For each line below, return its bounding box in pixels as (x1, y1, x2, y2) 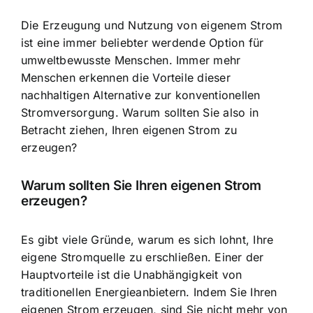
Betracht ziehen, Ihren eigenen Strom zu (21, 122, 238, 137)
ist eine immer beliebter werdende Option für (21, 35, 264, 50)
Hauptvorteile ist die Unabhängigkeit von (21, 267, 242, 282)
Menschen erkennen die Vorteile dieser (21, 70, 231, 85)
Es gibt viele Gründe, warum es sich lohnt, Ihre (21, 232, 274, 247)
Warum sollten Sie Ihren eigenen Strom (21, 177, 261, 194)
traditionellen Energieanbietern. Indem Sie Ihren (21, 284, 277, 299)
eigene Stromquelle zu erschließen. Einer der (21, 249, 264, 264)
